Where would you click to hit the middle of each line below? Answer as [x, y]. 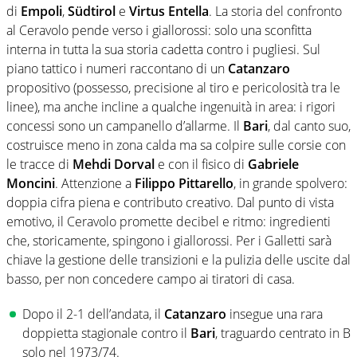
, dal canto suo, [309, 126]
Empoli [41, 12]
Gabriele [273, 165]
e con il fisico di [201, 165]
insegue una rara [275, 314]
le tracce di [39, 165]
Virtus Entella [169, 12]
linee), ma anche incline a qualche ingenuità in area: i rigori [171, 107]
